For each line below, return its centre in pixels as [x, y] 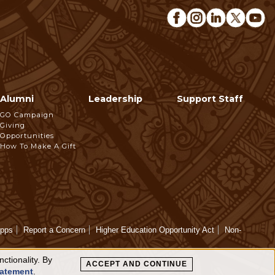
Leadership [115, 99]
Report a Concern [54, 230]
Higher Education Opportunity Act [155, 230]
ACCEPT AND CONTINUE [136, 264]
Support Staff [210, 99]
